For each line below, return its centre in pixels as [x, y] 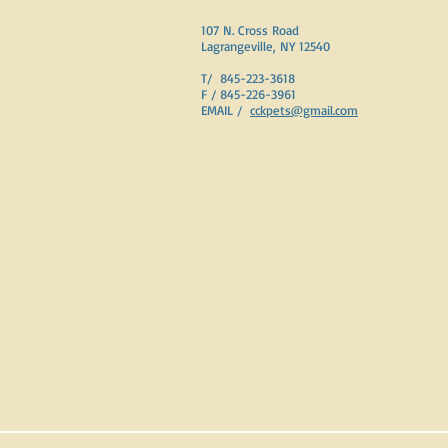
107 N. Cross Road [250, 30]
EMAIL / [225, 110]
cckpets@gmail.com [304, 110]
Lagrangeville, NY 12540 [265, 46]
